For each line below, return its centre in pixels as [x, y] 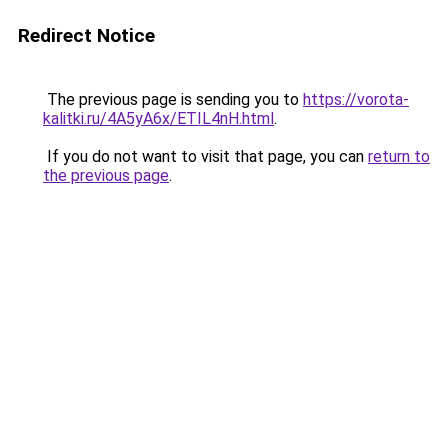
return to [399, 156]
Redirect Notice [86, 35]
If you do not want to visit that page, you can [205, 156]
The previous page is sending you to [173, 99]
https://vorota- [356, 99]
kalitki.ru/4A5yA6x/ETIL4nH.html [158, 118]
